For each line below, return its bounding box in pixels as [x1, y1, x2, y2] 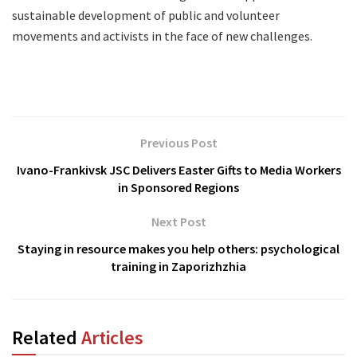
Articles [81, 324, 143, 350]
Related [12, 324, 81, 350]
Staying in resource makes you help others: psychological [18, 240, 339, 257]
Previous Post [139, 134, 218, 151]
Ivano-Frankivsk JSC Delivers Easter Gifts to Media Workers [16, 161, 341, 178]
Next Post [151, 213, 206, 229]
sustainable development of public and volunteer [12, 6, 280, 23]
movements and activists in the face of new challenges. [12, 27, 312, 44]
